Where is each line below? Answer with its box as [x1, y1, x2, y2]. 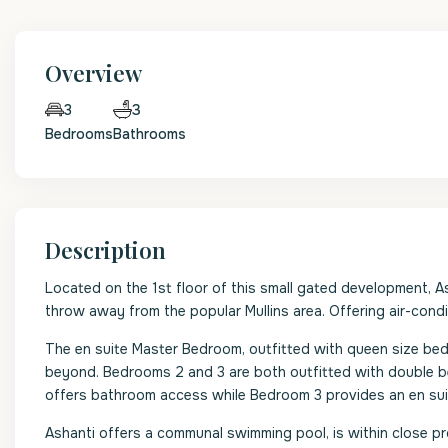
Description [45, 235, 166, 265]
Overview [45, 58, 142, 88]
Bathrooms [113, 125, 186, 143]
